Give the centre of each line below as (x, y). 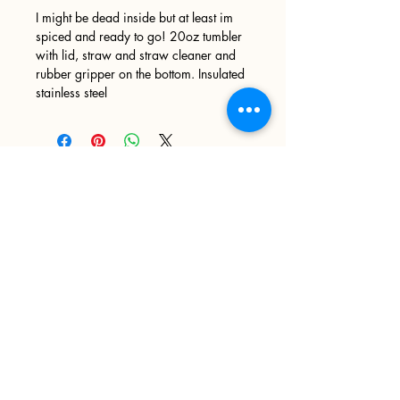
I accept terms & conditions (157, 342)
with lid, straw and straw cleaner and (136, 54)
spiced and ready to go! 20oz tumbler (139, 36)
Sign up (40, 181)
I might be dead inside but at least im (134, 17)
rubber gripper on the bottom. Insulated (140, 73)
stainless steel (71, 92)
